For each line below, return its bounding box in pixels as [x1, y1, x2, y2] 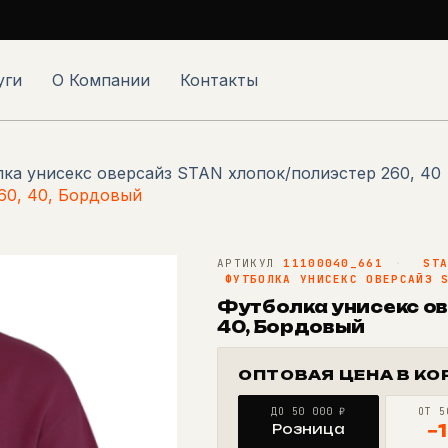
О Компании [52, 70, 151, 90]
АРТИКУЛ [217, 256, 276, 270]
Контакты [180, 70, 259, 90]
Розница [272, 421, 346, 437]
